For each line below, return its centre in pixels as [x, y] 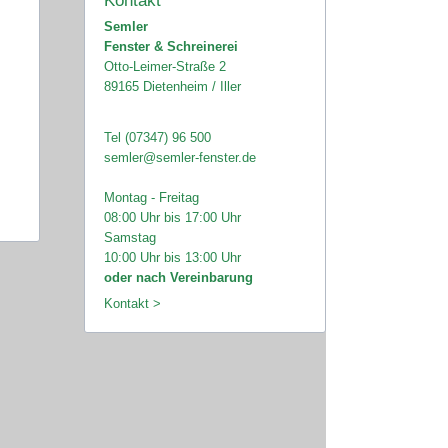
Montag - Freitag [151, 197]
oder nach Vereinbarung [178, 277]
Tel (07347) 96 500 [157, 137]
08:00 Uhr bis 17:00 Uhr [172, 217]
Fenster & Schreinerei [170, 46]
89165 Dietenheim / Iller [172, 86]
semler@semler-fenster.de [179, 157]
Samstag [129, 237]
